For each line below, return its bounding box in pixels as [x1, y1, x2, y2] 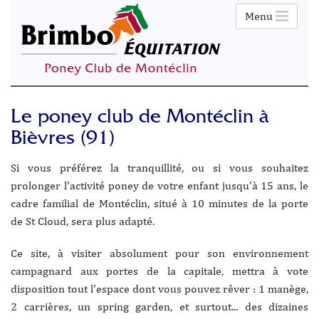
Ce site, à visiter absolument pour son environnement [11, 246, 308, 260]
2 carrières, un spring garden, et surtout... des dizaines [11, 300, 308, 313]
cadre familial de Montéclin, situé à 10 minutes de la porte [11, 197, 308, 210]
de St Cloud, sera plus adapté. [11, 214, 155, 228]
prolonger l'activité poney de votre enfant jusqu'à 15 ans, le [11, 179, 308, 192]
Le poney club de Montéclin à [11, 109, 268, 129]
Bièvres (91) [11, 130, 115, 150]
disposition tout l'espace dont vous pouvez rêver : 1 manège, [11, 282, 308, 296]
